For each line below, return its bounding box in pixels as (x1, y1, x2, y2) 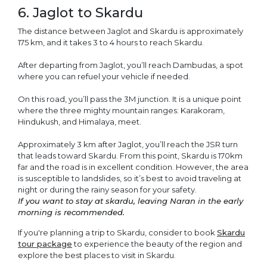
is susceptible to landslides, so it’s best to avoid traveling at (18, 173, 241, 183)
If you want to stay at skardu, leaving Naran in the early (18, 195, 243, 206)
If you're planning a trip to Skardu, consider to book (18, 227, 217, 237)
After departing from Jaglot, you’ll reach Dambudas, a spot (18, 60, 243, 70)
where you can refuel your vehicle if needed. (18, 71, 190, 81)
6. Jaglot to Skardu (18, 4, 143, 21)
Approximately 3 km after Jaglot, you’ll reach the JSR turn (18, 139, 238, 149)
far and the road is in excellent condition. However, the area (18, 162, 249, 172)
